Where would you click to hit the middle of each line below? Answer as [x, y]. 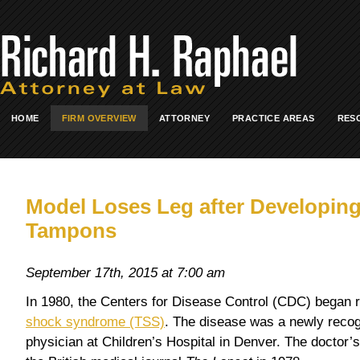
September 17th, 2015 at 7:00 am [125, 272]
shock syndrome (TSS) [95, 321]
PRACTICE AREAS [274, 118]
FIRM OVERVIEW [99, 118]
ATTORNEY [184, 118]
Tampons [71, 230]
